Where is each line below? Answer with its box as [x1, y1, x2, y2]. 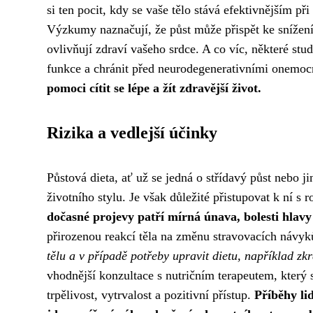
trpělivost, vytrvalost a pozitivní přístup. [47, 288, 254, 302]
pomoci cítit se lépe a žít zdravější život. [47, 81, 261, 95]
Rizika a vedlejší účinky [47, 124, 217, 142]
